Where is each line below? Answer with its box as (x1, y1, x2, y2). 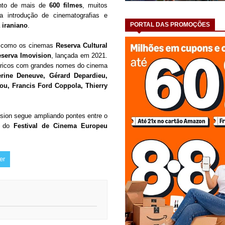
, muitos (82, 2, 107, 10)
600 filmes (49, 2, 82, 10)
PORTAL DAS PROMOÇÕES (130, 21, 210, 28)
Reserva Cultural (56, 42, 107, 50)
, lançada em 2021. (51, 52, 107, 60)
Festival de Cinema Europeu (14, 122, 107, 130)
